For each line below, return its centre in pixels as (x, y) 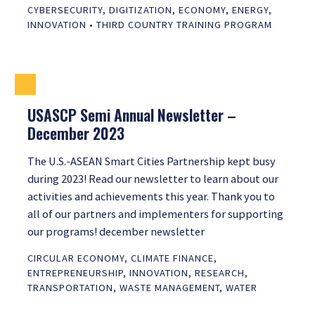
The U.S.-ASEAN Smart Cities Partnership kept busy (152, 161)
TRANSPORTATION (70, 287)
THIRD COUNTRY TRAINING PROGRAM (184, 24)
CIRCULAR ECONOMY (76, 258)
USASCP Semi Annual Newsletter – (132, 115)
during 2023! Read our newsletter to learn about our (153, 179)
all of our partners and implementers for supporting (155, 214)
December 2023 (76, 133)
